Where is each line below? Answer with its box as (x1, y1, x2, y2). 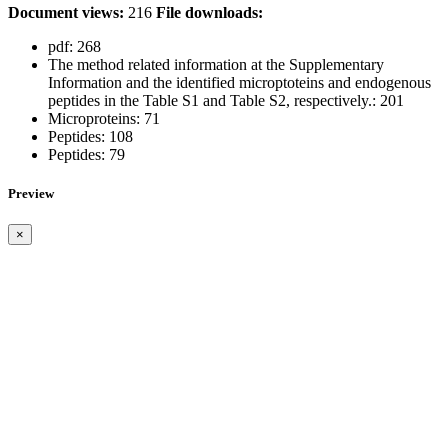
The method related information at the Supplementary (48, 55, 384, 73)
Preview (8, 186, 54, 202)
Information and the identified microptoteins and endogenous (48, 73, 431, 91)
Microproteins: (48, 109, 140, 127)
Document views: (8, 3, 124, 21)
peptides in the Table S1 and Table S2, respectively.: (48, 91, 376, 109)
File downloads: (156, 3, 263, 21)
